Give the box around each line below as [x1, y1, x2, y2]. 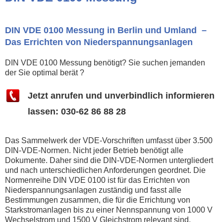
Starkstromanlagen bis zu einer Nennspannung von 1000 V [5, 205, 213, 214]
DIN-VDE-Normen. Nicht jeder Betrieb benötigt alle [5, 146, 183, 155]
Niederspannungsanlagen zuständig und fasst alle [5, 185, 181, 194]
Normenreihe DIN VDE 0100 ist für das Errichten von [5, 175, 190, 184]
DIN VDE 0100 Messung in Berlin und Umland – [5, 25, 207, 36]
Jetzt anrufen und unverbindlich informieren [28, 91, 215, 101]
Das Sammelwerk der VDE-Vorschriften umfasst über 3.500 [5, 136, 213, 145]
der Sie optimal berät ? [5, 68, 84, 77]
